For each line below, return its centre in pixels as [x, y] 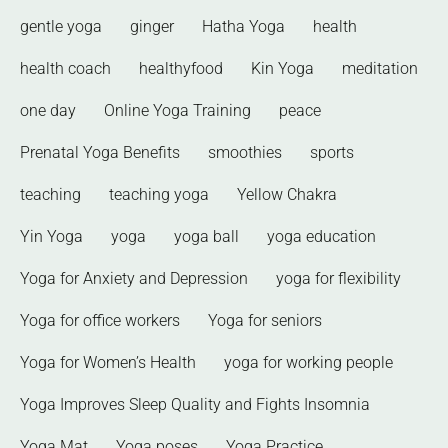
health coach [65, 69]
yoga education [321, 237]
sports [332, 153]
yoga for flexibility [338, 279]
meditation [380, 69]
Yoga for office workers [100, 321]
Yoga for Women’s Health [108, 363]
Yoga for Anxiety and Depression [134, 279]
